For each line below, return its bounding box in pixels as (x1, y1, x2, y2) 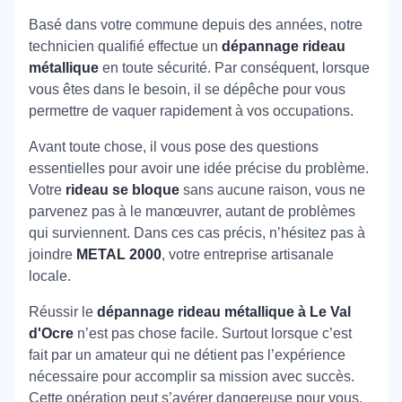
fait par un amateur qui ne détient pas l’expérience (29, 346, 345, 363)
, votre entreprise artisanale (162, 246, 334, 262)
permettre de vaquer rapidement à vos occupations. (29, 102, 354, 118)
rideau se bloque (66, 181, 179, 197)
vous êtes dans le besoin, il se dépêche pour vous (29, 81, 345, 97)
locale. (29, 267, 71, 284)
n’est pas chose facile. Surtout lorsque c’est (74, 325, 352, 341)
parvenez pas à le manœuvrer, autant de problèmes (29, 203, 355, 219)
